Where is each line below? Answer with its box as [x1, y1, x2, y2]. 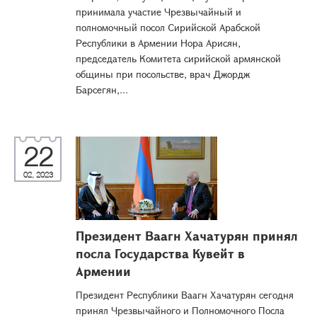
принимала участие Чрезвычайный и [76, 5, 241, 18]
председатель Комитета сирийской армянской [76, 52, 281, 65]
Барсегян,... [76, 83, 128, 96]
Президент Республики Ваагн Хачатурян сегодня [76, 288, 294, 301]
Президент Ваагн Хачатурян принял [76, 227, 298, 244]
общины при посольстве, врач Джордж [76, 67, 250, 81]
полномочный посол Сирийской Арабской [76, 21, 260, 34]
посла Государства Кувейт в [76, 245, 245, 262]
